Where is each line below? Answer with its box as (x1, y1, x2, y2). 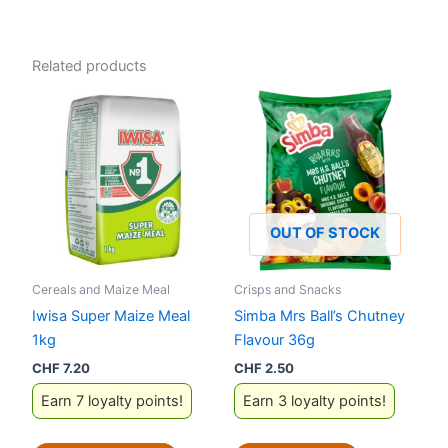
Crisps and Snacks (234, 282, 341, 298)
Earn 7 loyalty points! (41, 392, 183, 411)
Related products (32, 57, 147, 76)
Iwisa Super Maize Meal (32, 307, 190, 326)
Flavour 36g (234, 331, 315, 350)
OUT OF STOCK (270, 223, 380, 242)
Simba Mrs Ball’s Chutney (234, 307, 405, 326)
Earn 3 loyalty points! (243, 392, 386, 411)
